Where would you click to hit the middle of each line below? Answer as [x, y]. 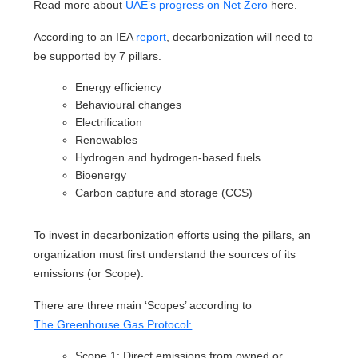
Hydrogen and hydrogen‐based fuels [168, 157]
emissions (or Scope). [89, 273]
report [151, 37]
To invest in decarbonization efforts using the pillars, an [173, 235]
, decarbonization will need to [240, 37]
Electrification [109, 122]
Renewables [107, 140]
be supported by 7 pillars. [98, 56]
